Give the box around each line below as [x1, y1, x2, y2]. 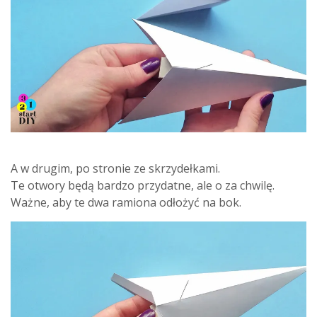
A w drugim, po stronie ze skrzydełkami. [11, 161, 220, 177]
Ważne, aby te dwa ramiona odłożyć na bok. [11, 195, 241, 211]
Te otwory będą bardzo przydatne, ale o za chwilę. [11, 178, 275, 194]
